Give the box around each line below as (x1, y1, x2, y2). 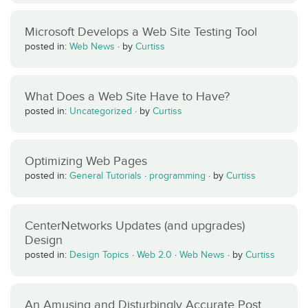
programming (149, 170, 206, 181)
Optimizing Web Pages (25, 154, 147, 168)
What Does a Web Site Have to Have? (25, 89, 230, 103)
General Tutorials (69, 170, 142, 181)
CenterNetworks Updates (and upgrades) (25, 219, 245, 232)
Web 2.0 (137, 250, 172, 260)
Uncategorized (69, 106, 132, 116)
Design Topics (69, 250, 129, 260)
